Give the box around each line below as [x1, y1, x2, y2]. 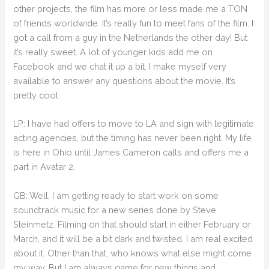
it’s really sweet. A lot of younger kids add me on [13, 46, 213, 57]
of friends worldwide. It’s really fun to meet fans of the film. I [13, 17, 254, 28]
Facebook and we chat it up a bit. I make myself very [13, 61, 227, 71]
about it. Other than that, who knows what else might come [13, 247, 252, 258]
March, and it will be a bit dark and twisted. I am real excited [13, 233, 253, 244]
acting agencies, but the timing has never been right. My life [13, 133, 252, 144]
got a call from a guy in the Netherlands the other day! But [13, 32, 248, 43]
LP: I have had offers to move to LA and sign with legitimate [13, 118, 255, 129]
